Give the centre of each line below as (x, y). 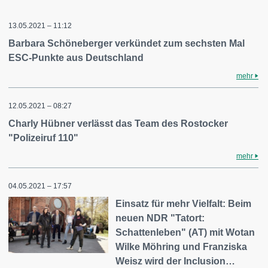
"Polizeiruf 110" (43, 138)
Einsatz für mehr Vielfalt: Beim (184, 204)
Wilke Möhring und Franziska (182, 247)
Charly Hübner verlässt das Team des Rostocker (118, 124)
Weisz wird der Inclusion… (176, 261)
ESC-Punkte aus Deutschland (76, 58)
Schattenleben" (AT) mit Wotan (185, 232)
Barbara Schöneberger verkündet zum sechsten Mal (127, 43)
